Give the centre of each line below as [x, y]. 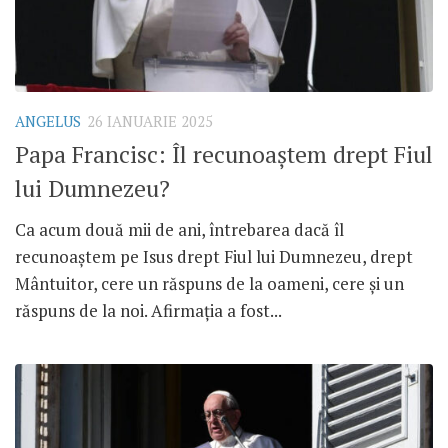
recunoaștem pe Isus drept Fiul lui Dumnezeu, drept [214, 257]
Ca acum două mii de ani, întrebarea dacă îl [179, 230]
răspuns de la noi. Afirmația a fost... [148, 311]
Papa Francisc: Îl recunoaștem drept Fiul [224, 155]
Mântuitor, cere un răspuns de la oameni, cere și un [209, 284]
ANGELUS [48, 121]
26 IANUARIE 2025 [150, 121]
